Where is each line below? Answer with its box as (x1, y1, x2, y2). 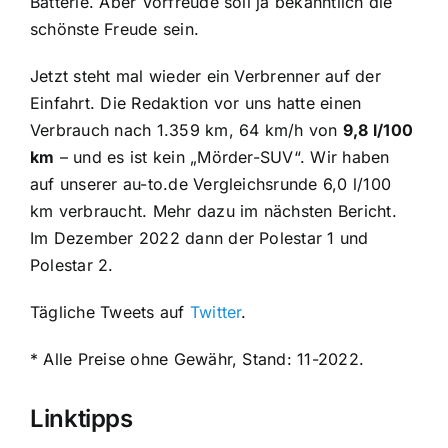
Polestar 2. (29, 255, 114, 276)
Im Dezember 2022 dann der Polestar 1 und (29, 228, 369, 249)
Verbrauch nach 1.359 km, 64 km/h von (29, 120, 343, 141)
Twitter (189, 302, 242, 323)
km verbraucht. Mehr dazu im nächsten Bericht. (29, 201, 397, 222)
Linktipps (29, 403, 133, 433)
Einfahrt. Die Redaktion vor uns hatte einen (29, 93, 362, 114)
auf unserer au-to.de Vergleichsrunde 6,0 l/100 (29, 174, 392, 195)
